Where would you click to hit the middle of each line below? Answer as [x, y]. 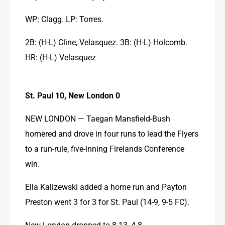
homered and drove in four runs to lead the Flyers [112, 133]
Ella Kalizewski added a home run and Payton [106, 186]
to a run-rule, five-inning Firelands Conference [105, 148]
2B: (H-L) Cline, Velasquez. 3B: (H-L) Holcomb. [106, 42]
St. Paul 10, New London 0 [73, 95]
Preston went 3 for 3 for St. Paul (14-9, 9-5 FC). [107, 201]
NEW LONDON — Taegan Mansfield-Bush [98, 118]
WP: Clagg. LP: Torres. [64, 19]
